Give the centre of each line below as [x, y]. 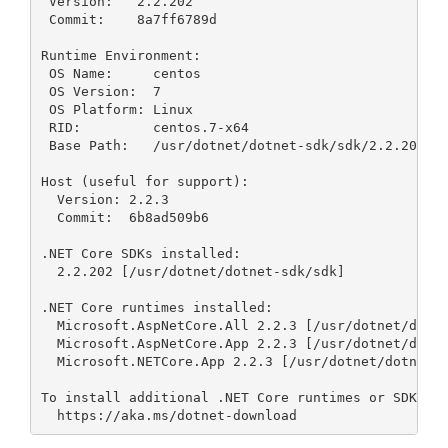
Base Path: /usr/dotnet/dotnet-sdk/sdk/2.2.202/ [236, 145]
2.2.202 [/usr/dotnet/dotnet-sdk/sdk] [192, 271]
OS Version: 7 [100, 91]
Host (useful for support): [144, 181]
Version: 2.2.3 [104, 199]
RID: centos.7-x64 [144, 127]
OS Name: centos [120, 73]
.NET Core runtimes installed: [156, 307]
